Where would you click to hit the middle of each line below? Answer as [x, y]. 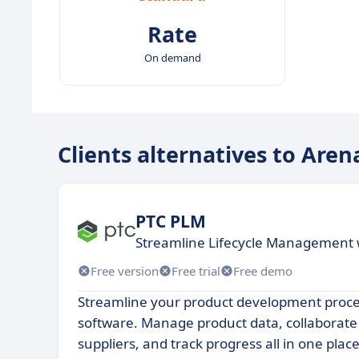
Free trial [196, 270]
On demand [172, 58]
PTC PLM [171, 221]
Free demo [263, 270]
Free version [125, 270]
